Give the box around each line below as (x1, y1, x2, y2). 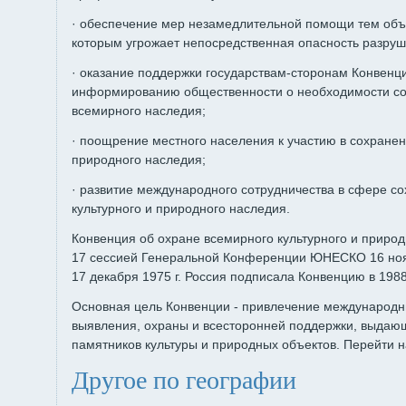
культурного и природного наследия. (72, 201, 290, 216)
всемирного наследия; (72, 103, 206, 118)
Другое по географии (72, 366, 296, 394)
